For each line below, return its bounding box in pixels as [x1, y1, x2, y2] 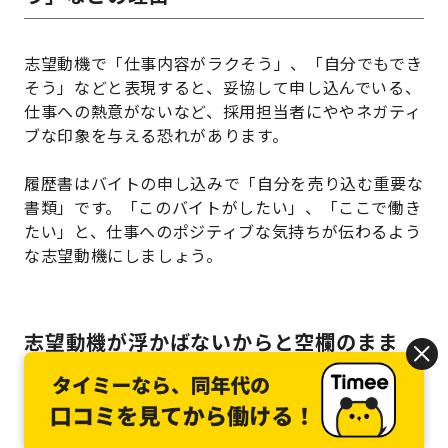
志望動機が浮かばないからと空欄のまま [24, 326, 399, 356]
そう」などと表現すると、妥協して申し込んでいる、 [24, 74, 422, 99]
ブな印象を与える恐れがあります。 [24, 122, 289, 147]
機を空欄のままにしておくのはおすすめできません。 [24, 421, 424, 446]
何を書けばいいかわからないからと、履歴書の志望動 [24, 397, 423, 422]
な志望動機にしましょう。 [24, 242, 223, 267]
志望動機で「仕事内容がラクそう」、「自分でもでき [24, 50, 423, 75]
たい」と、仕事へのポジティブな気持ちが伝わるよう [24, 218, 422, 243]
